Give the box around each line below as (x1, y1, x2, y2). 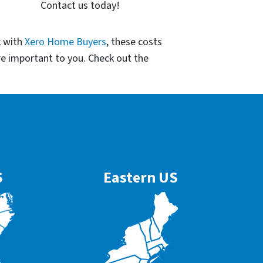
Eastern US (103, 166, 178, 188)
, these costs (106, 34, 162, 49)
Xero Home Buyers (25, 34, 106, 49)
